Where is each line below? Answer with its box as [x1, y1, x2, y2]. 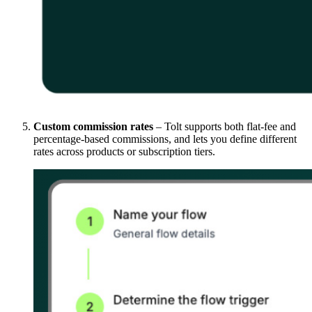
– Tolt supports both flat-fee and [153, 120, 296, 133]
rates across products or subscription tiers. [33, 146, 215, 158]
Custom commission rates [33, 120, 153, 133]
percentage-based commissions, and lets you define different [33, 133, 297, 146]
